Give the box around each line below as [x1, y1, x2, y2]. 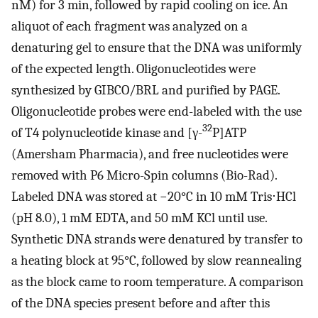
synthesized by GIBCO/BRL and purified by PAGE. [11, 82, 280, 98]
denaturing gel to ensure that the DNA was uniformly [11, 39, 302, 55]
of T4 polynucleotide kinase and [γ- [11, 124, 202, 141]
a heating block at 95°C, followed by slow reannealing [11, 252, 302, 268]
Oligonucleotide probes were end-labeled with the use [11, 103, 302, 119]
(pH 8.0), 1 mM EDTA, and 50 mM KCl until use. [11, 209, 267, 226]
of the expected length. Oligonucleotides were [11, 60, 256, 77]
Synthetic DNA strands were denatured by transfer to [11, 231, 302, 247]
